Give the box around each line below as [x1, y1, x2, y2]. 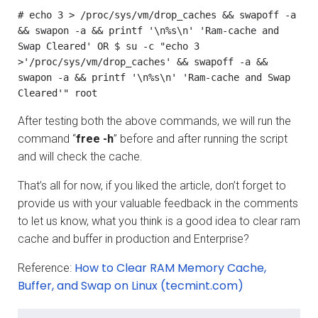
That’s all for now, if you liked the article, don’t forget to [18, 178, 286, 192]
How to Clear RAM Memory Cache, [75, 259, 266, 276]
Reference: [18, 261, 75, 275]
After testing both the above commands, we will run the [18, 114, 291, 128]
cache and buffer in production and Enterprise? [18, 231, 249, 246]
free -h [76, 131, 114, 146]
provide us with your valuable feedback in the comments [18, 196, 298, 210]
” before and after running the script [114, 131, 287, 146]
